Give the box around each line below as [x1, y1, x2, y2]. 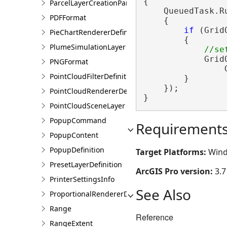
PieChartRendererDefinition [50, 27, 143, 37]
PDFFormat [50, 13, 86, 22]
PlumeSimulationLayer [50, 42, 126, 52]
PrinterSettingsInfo [50, 174, 115, 184]
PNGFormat [50, 57, 88, 66]
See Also [136, 184, 191, 204]
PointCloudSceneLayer [50, 101, 125, 110]
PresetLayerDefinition [50, 160, 122, 169]
